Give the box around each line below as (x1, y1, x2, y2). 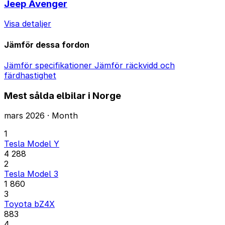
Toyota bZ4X (4, 199, 55, 209)
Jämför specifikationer (4, 60, 94, 70)
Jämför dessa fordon (4, 39, 89, 50)
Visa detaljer (4, 19, 51, 29)
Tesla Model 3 (4, 169, 58, 179)
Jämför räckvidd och (94, 60, 175, 70)
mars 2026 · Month (4, 110, 78, 121)
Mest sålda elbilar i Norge (4, 89, 121, 101)
